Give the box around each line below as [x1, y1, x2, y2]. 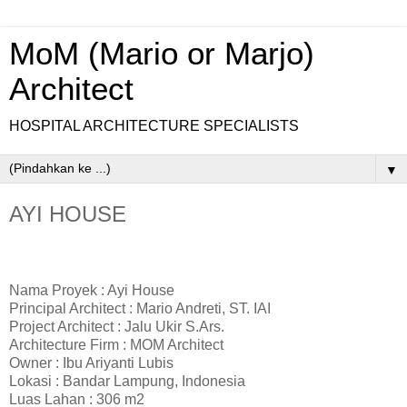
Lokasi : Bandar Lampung [9, 372, 174, 389]
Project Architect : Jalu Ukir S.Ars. [9, 318, 228, 334]
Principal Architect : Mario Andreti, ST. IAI [9, 300, 271, 316]
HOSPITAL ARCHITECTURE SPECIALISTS [9, 118, 299, 134]
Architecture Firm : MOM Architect [9, 336, 223, 352]
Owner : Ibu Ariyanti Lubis [9, 354, 174, 371]
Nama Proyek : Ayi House [9, 282, 174, 298]
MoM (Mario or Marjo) [9, 36, 314, 71]
